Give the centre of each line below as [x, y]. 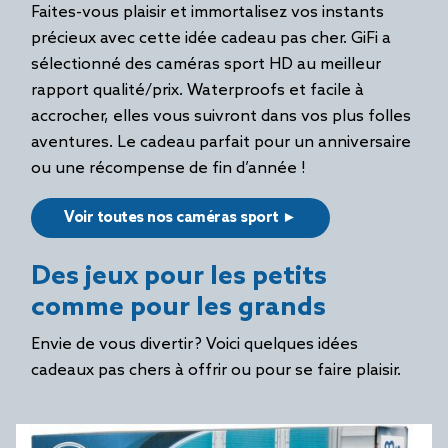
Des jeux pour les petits [179, 277]
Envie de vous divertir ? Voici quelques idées [194, 344]
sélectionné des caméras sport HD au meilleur [206, 64]
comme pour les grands [178, 308]
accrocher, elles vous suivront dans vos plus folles [221, 116]
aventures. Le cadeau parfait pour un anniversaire [221, 142]
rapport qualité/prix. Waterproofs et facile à [197, 90]
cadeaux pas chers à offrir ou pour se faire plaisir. [217, 370]
